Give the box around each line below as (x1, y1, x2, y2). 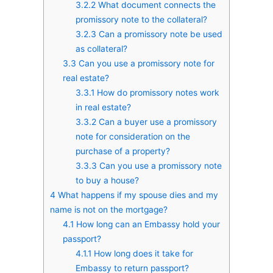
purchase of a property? (75, 146, 170, 156)
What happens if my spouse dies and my (55, 190, 218, 200)
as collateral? (75, 43, 127, 54)
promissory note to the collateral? (75, 14, 207, 24)
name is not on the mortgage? (50, 204, 168, 214)
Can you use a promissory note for (76, 58, 214, 68)
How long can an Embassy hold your (73, 219, 220, 229)
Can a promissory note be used (96, 29, 222, 39)
